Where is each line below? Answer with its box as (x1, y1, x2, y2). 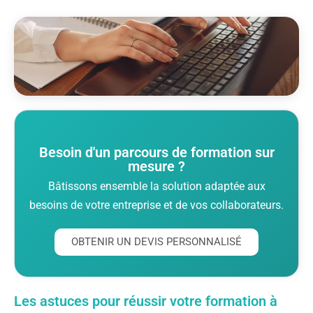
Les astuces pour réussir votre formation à (14, 292, 277, 310)
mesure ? (128, 157, 185, 175)
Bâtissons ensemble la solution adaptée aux (48, 179, 265, 193)
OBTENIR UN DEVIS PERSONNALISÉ (71, 235, 242, 248)
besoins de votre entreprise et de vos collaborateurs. (29, 198, 284, 212)
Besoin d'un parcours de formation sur (38, 143, 275, 161)
